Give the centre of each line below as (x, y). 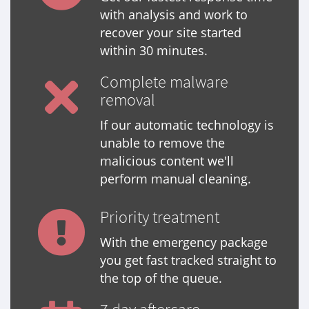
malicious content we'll (167, 161)
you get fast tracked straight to (188, 260)
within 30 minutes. (154, 51)
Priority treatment (160, 217)
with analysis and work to (174, 15)
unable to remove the (162, 143)
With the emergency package (184, 242)
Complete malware (164, 82)
